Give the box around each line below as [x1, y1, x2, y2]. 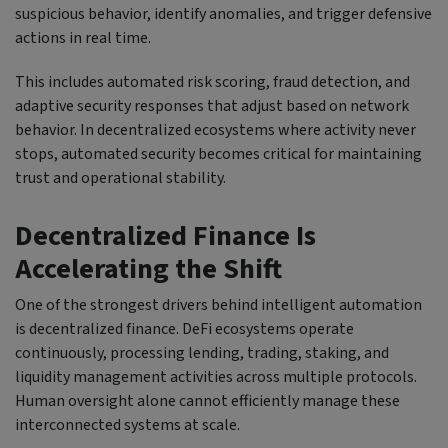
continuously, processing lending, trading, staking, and [15, 341, 389, 364]
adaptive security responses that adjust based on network [15, 94, 409, 117]
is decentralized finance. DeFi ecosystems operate [15, 317, 354, 340]
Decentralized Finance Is [15, 215, 316, 256]
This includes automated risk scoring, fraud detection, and [15, 70, 410, 93]
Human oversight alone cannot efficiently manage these [15, 389, 400, 412]
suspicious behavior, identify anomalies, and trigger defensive [15, 2, 432, 25]
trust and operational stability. [15, 166, 226, 189]
